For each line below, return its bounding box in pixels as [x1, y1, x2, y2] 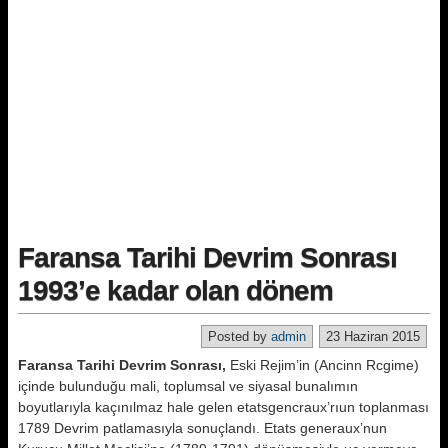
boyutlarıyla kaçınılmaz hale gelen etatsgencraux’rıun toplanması [18, 399, 429, 415]
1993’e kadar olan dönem [18, 275, 333, 306]
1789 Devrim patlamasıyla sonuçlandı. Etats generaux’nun [18, 420, 387, 436]
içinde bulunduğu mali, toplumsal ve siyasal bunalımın [18, 378, 358, 394]
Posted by [208, 329, 271, 344]
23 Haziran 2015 [326, 329, 420, 344]
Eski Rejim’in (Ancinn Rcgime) [226, 357, 419, 373]
